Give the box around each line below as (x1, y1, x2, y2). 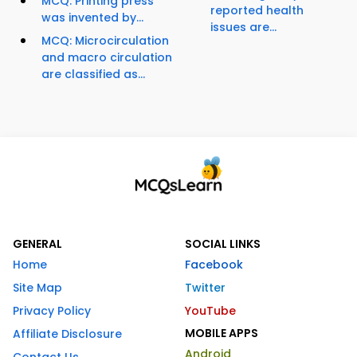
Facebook (185, 257, 243, 273)
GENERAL (13, 236, 62, 253)
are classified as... (41, 66, 145, 83)
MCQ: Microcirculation (41, 33, 169, 49)
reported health (210, 2, 304, 19)
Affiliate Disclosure (13, 326, 122, 343)
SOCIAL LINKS (185, 236, 261, 253)
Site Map (13, 280, 62, 296)
